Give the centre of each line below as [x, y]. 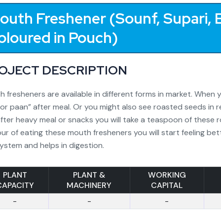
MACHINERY [89, 185]
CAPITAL [167, 185]
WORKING [167, 175]
